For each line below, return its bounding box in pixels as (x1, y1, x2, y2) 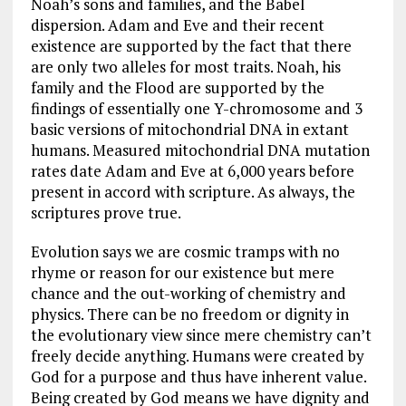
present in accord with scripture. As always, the (30, 180, 355, 202)
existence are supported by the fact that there (30, 34, 352, 56)
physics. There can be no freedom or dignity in (30, 303, 349, 324)
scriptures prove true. (30, 201, 181, 223)
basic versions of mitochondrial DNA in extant (30, 118, 349, 140)
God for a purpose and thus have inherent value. (30, 365, 366, 387)
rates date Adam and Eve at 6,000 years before (30, 159, 354, 181)
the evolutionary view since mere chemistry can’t (30, 324, 372, 345)
